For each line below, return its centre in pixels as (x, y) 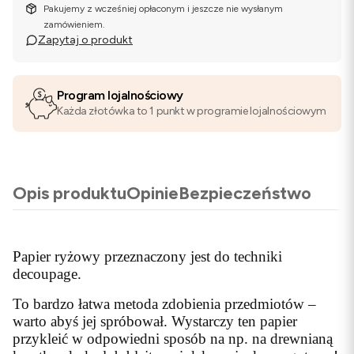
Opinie (153, 193)
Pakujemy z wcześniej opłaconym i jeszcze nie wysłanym (164, 9)
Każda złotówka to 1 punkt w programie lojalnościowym (192, 111)
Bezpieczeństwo (245, 193)
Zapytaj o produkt (85, 40)
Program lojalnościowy (120, 95)
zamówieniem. (75, 24)
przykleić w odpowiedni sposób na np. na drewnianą (173, 339)
